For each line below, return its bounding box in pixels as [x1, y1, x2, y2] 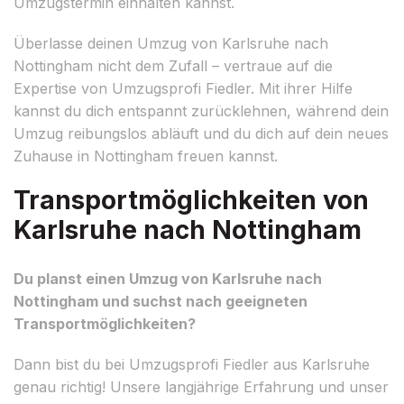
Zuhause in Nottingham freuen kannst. [14, 146, 278, 165]
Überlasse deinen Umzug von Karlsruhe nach [14, 33, 328, 52]
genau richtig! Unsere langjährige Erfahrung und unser [14, 377, 389, 396]
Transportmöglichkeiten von [14, 184, 369, 216]
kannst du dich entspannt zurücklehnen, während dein [14, 101, 389, 120]
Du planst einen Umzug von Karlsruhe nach [14, 269, 322, 288]
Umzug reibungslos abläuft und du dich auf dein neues [14, 124, 389, 142]
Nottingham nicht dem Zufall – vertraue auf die [14, 56, 333, 75]
